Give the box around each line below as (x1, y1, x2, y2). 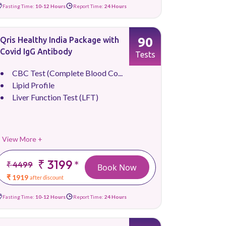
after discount (30, 174, 64, 181)
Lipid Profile (12, 80, 54, 90)
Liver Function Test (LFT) (12, 92, 98, 102)
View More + (2, 135, 42, 143)
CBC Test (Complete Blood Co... (12, 68, 123, 78)
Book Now (97, 161, 137, 173)
